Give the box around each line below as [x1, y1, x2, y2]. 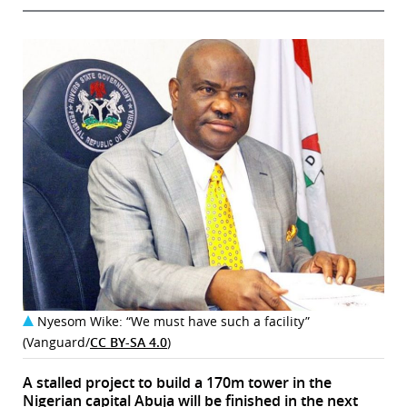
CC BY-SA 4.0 [90, 333, 167, 351]
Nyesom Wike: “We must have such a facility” [37, 312, 310, 330]
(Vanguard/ [23, 333, 90, 351]
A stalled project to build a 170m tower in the [23, 372, 332, 392]
